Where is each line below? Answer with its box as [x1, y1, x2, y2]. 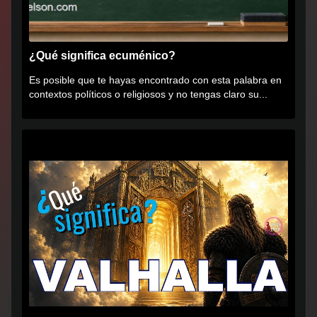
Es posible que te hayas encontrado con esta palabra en [29, 74, 282, 86]
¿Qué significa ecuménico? [29, 49, 175, 62]
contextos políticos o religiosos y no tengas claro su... [29, 88, 267, 100]
